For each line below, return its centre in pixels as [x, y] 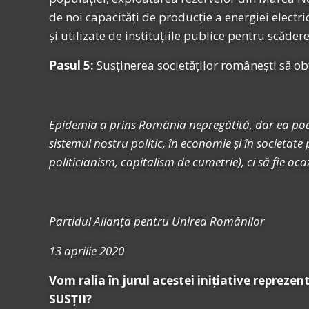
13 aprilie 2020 [87, 251]
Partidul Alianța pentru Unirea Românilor [157, 221]
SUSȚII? [70, 299]
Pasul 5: [71, 66]
